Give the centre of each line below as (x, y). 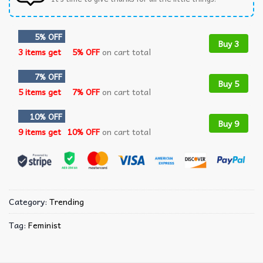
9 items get (41, 131)
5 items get (41, 91)
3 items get (41, 51)
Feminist (45, 225)
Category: (29, 201)
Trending (67, 201)
